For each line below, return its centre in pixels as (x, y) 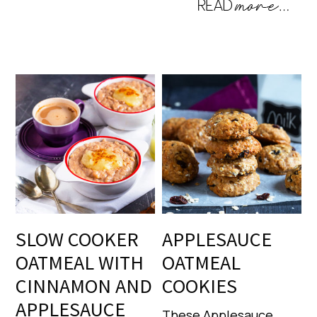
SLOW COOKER (77, 239)
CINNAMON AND (84, 286)
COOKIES (200, 286)
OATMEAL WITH (80, 262)
